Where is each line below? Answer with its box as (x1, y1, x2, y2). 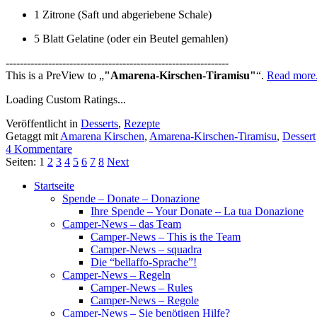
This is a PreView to (6, 69, 99, 81)
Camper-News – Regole (91, 294, 199, 306)
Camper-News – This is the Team (91, 230, 241, 243)
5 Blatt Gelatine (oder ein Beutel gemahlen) (34, 32, 228, 45)
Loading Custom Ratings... (6, 93, 126, 105)
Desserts (81, 117, 118, 129)
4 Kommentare (6, 142, 72, 155)
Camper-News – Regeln (62, 268, 171, 281)
